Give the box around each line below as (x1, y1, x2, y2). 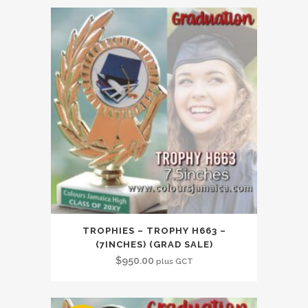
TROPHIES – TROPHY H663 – (82, 225, 226, 236)
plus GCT (155, 256, 193, 266)
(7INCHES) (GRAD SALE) (95, 239, 213, 250)
